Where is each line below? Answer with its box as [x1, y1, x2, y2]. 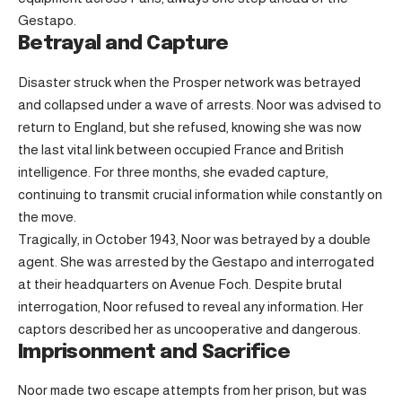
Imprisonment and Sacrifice [18, 342, 290, 363]
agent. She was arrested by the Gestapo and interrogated [18, 253, 374, 269]
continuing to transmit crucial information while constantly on [18, 186, 382, 202]
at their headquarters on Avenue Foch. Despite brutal [18, 275, 342, 292]
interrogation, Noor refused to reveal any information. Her [18, 298, 363, 314]
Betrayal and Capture [18, 34, 229, 55]
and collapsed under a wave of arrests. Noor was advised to [18, 96, 381, 112]
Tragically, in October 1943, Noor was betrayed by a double [18, 231, 371, 247]
